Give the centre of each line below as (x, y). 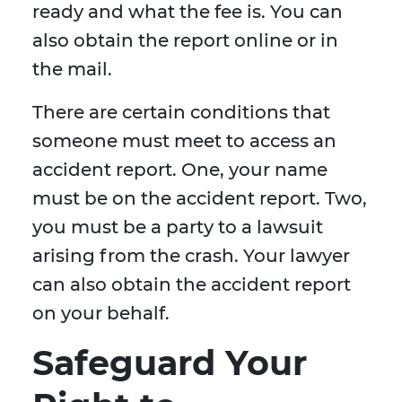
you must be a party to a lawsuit (178, 227)
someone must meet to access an (184, 141)
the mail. (72, 70)
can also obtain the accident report (192, 285)
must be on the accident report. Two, (200, 199)
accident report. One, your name (180, 170)
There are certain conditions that (181, 113)
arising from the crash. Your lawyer (191, 256)
